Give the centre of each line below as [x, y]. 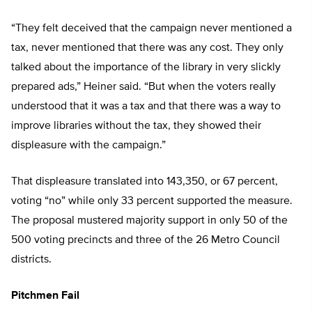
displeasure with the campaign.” [88, 146]
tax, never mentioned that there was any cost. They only [147, 48]
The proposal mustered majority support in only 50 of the [149, 221]
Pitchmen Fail [45, 296]
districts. [31, 260]
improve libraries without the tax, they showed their [136, 126]
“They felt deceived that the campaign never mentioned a [151, 29]
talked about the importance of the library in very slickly [146, 68]
